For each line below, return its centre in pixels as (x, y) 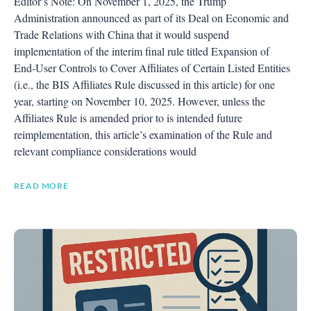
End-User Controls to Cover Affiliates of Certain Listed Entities (152, 67)
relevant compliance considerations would (105, 151)
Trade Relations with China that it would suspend (121, 34)
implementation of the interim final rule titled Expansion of (142, 51)
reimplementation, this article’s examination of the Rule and (143, 134)
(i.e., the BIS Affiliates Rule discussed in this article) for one (144, 84)
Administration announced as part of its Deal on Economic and (151, 17)
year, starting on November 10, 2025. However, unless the (140, 101)
